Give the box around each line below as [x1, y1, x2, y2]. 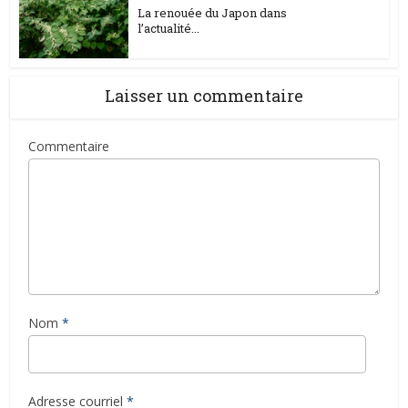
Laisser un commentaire [105, 84, 303, 107]
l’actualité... [138, 20, 200, 37]
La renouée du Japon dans [138, 5, 288, 22]
